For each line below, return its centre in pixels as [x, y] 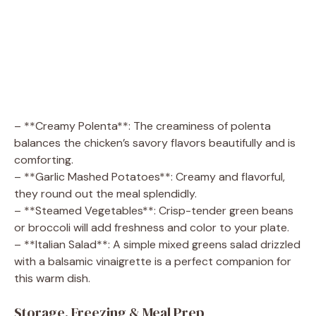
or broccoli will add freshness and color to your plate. [152, 227]
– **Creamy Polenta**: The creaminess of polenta [142, 126]
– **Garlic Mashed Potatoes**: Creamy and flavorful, [150, 176]
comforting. [44, 159]
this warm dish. [52, 278]
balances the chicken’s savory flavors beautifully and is [155, 142]
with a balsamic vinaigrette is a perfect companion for [153, 261]
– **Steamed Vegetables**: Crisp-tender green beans [154, 210]
